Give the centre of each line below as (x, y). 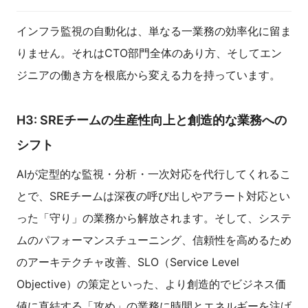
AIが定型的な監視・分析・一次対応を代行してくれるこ (154, 174)
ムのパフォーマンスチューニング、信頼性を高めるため (154, 240)
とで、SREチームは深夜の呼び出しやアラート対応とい (153, 196)
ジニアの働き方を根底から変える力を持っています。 (148, 75)
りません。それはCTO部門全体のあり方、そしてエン (149, 53)
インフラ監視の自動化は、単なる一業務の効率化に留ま (154, 31)
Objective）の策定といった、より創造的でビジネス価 (151, 284)
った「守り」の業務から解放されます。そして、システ (154, 218)
